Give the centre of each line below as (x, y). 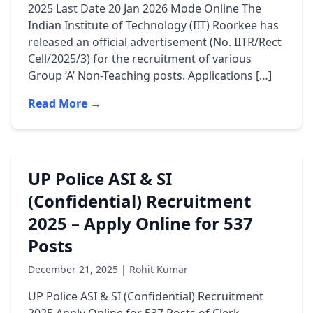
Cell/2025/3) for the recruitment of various (140, 59)
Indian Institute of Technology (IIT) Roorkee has (153, 25)
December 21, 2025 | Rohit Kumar (108, 269)
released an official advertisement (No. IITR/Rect (155, 42)
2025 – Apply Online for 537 (140, 223)
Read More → (65, 103)
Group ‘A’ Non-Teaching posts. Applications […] (150, 75)
